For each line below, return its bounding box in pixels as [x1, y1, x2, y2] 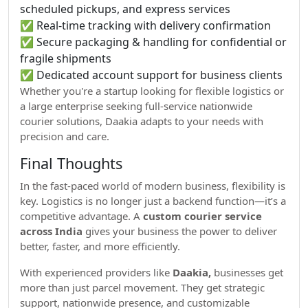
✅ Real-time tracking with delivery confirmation [20, 18, 271, 33]
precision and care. [20, 129, 109, 143]
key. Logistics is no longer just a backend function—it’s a [20, 194, 286, 208]
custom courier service [143, 209, 262, 223]
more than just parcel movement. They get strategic [20, 280, 265, 294]
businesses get [211, 265, 283, 279]
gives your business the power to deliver [82, 224, 277, 238]
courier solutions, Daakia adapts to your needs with [20, 114, 263, 128]
